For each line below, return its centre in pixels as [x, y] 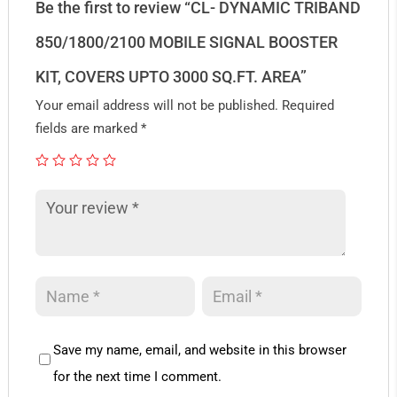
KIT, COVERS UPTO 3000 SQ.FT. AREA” [171, 76]
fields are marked [88, 128]
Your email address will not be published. [156, 105]
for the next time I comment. [137, 376]
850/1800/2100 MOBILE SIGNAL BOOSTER [186, 42]
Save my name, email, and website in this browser [199, 350]
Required [307, 105]
